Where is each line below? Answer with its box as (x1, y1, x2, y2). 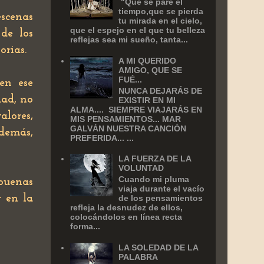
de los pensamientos (118, 193, 203, 203)
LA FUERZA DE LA (118, 154, 192, 164)
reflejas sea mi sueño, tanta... (70, 35, 188, 45)
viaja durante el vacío (118, 184, 205, 194)
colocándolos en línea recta (70, 212, 182, 222)
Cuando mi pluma (118, 174, 190, 184)
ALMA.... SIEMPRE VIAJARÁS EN (70, 104, 202, 114)
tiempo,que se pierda (118, 6, 204, 16)
